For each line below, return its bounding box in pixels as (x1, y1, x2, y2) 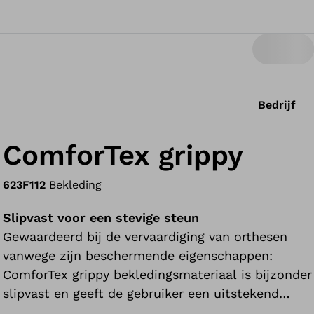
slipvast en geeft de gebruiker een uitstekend (3, 286, 280, 301)
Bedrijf (258, 98, 296, 111)
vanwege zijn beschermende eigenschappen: (3, 248, 273, 263)
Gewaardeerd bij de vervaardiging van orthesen (3, 229, 288, 244)
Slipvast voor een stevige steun (3, 210, 200, 225)
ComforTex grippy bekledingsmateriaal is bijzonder (3, 267, 313, 282)
